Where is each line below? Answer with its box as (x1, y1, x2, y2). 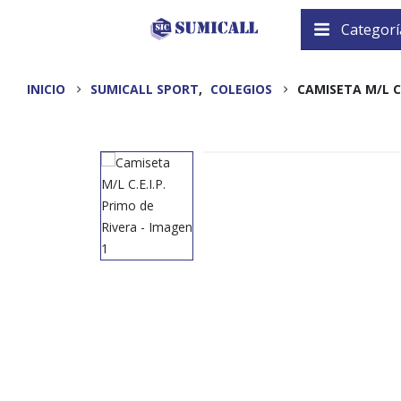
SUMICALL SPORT (90, 81, 199, 98)
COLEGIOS (210, 81, 272, 98)
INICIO (27, 81, 65, 98)
